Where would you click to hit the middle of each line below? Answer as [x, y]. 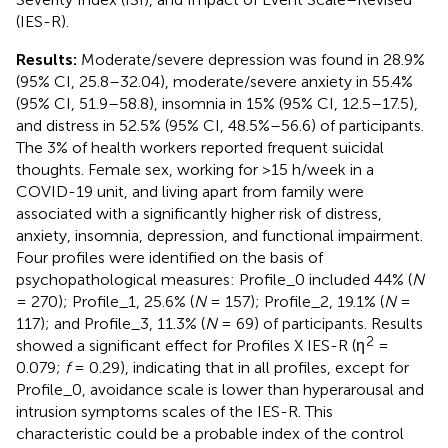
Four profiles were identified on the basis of [169, 257]
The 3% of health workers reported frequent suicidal [200, 147]
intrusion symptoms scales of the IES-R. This [174, 411]
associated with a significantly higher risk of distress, [199, 213]
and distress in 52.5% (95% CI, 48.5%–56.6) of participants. [220, 125]
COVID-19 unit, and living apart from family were [190, 191]
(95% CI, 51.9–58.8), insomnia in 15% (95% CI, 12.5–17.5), [217, 103]
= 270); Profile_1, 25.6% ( [105, 301]
